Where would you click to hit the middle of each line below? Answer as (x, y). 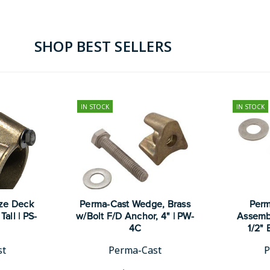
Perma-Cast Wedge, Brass (135, 204)
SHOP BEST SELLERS (103, 46)
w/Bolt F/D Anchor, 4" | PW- (135, 216)
